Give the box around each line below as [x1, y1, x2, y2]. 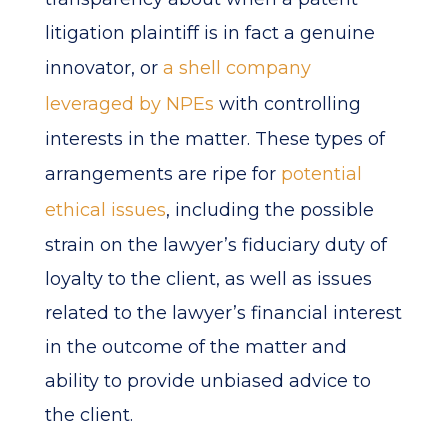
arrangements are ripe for [44, 163, 281, 185]
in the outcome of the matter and [44, 336, 347, 358]
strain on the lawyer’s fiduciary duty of [44, 234, 387, 256]
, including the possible [165, 199, 374, 221]
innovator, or [44, 57, 163, 79]
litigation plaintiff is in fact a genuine [44, 22, 375, 44]
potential [280, 163, 362, 185]
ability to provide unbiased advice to [44, 370, 371, 392]
